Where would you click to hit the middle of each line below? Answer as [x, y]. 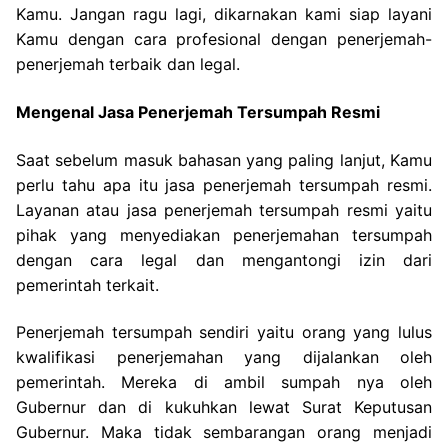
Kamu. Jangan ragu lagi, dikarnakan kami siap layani [224, 14]
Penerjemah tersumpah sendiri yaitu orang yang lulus [224, 332]
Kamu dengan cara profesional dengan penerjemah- [224, 39]
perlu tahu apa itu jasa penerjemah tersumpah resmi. [224, 184]
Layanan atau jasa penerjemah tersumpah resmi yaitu [224, 209]
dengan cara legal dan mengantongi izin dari [224, 259]
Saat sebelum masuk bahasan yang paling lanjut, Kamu [224, 159]
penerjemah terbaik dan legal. [128, 64]
